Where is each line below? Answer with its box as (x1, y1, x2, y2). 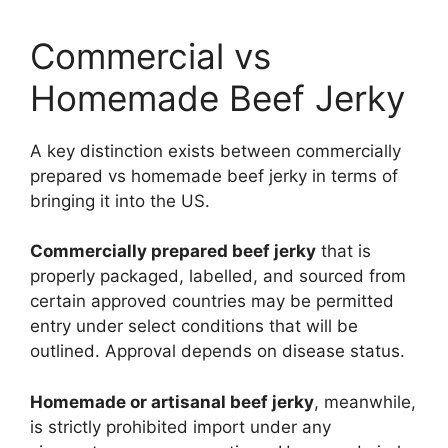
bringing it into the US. (30, 190, 210, 211)
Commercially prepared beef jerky (30, 241, 316, 262)
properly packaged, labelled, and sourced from (30, 266, 406, 287)
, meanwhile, (314, 391, 416, 412)
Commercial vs (30, 34, 271, 77)
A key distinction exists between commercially (30, 140, 401, 161)
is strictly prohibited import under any (30, 416, 331, 437)
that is (316, 241, 371, 262)
